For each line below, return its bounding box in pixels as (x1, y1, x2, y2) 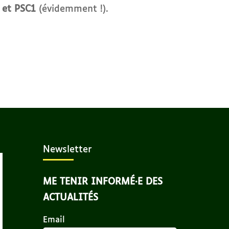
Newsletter (42, 145, 92, 155)
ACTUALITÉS (42, 193, 98, 203)
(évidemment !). (36, 5, 108, 14)
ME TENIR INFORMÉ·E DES (42, 177, 163, 187)
